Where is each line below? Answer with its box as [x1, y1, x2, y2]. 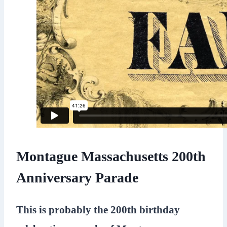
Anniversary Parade [16, 169, 138, 185]
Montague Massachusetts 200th [16, 148, 206, 164]
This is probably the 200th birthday [16, 203, 180, 216]
